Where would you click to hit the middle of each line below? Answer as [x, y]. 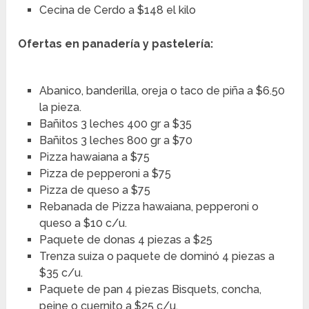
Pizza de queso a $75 [94, 190]
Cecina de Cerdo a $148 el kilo [117, 10]
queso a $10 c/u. [83, 223]
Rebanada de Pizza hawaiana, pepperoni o [149, 207]
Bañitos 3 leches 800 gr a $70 [116, 141]
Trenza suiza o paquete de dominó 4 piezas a [157, 257]
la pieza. [60, 108]
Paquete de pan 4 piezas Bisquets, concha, [150, 290]
